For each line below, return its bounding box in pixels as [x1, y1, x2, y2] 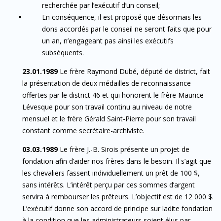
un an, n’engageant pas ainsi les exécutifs [42, 36, 174, 45]
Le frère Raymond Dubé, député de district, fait [58, 66, 210, 76]
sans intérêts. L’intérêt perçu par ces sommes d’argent [22, 180, 195, 189]
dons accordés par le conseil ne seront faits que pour [42, 24, 212, 34]
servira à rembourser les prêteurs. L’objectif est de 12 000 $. [22, 191, 214, 201]
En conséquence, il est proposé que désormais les [42, 12, 202, 22]
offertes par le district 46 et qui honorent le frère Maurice [22, 90, 204, 100]
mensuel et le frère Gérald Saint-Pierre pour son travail [22, 113, 196, 123]
